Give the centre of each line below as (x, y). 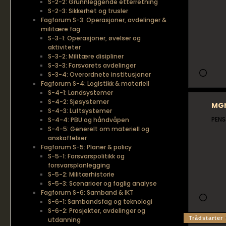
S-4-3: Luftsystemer (80, 111)
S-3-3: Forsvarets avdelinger (92, 65)
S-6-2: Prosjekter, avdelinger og (97, 211)
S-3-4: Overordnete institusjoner (99, 74)
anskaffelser (67, 138)
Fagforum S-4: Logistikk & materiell (95, 83)
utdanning (64, 220)
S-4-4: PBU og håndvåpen (89, 120)
